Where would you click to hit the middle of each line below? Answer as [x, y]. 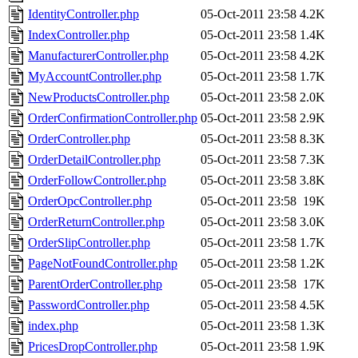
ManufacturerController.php [98, 56]
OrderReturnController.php [96, 222]
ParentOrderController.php [95, 284]
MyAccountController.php [95, 77]
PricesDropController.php [93, 347]
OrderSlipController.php [89, 243]
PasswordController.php [89, 305]
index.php [53, 326]
